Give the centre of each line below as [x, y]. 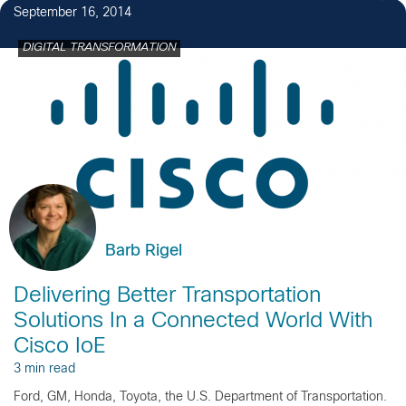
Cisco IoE [60, 347]
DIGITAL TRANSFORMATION [99, 48]
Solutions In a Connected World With [193, 321]
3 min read [44, 369]
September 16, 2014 [72, 13]
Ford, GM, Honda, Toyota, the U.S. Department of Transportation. [202, 397]
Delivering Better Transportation [167, 296]
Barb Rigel [144, 251]
